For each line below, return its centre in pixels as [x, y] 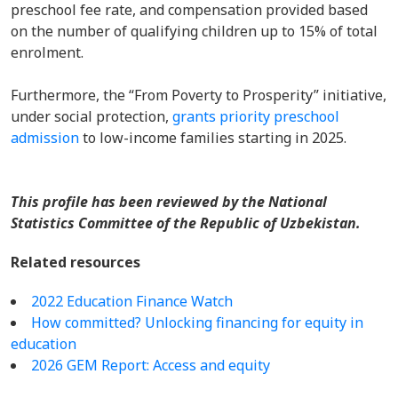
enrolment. [49, 52]
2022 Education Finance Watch [132, 301]
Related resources [76, 262]
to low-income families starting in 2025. [216, 138]
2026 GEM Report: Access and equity [151, 365]
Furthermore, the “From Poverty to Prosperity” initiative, [199, 95]
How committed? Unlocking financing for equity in [197, 322]
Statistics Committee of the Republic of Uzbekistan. [189, 223]
